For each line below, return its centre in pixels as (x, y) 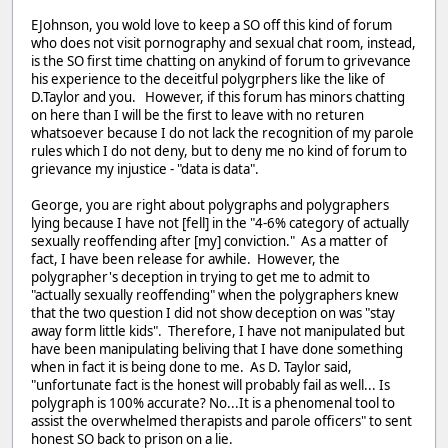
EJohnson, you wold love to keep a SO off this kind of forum (211, 25)
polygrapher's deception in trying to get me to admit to (200, 277)
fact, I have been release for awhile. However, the (185, 259)
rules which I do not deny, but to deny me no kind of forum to (219, 151)
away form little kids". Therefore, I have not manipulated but (218, 331)
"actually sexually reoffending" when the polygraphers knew (214, 295)
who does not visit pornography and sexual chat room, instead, (223, 43)
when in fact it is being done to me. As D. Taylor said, (191, 367)
